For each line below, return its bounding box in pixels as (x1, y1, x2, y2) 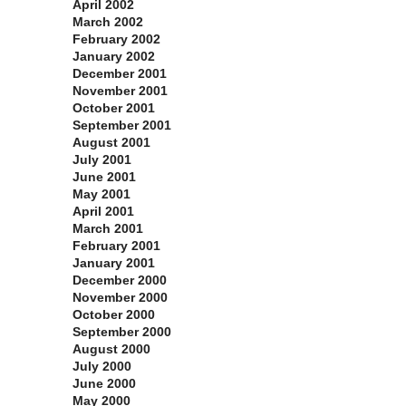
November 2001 (72, 83, 168, 99)
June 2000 (72, 376, 136, 391)
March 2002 (72, 14, 143, 30)
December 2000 (72, 273, 167, 288)
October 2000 (72, 307, 155, 323)
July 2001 (72, 152, 131, 168)
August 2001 (72, 135, 150, 150)
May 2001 (72, 187, 130, 202)
